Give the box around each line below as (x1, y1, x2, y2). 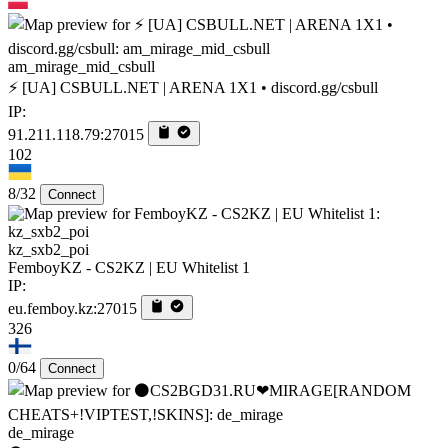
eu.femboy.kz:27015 (8, 299, 137, 317)
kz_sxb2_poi (8, 240, 89, 258)
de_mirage (8, 423, 74, 441)
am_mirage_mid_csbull (8, 57, 155, 75)
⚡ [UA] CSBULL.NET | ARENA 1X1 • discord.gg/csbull (8, 78, 378, 96)
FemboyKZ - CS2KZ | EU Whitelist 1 (8, 258, 250, 276)
